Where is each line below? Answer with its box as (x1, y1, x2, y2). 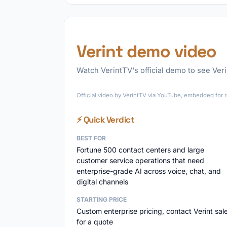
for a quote (77, 217, 113, 226)
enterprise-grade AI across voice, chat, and (77, 167, 221, 175)
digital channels (77, 177, 128, 186)
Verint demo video (77, 41, 216, 62)
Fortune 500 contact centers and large (77, 145, 204, 154)
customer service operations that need (77, 156, 204, 165)
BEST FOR (77, 134, 106, 142)
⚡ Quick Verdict (77, 114, 135, 125)
